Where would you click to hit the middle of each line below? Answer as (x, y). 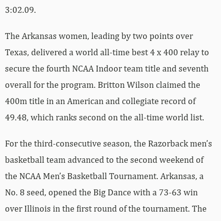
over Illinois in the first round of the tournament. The (106, 208)
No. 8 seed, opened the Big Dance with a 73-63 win (101, 192)
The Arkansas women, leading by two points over (99, 36)
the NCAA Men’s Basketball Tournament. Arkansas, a (104, 176)
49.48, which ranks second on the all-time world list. (105, 117)
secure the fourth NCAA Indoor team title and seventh (107, 68)
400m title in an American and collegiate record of (100, 101)
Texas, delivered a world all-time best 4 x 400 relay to (107, 52)
